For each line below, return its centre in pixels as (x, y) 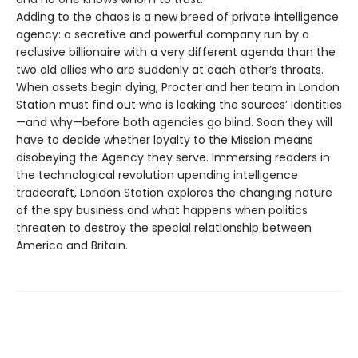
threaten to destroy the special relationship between (164, 228)
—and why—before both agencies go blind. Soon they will (174, 123)
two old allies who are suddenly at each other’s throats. (170, 70)
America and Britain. (72, 246)
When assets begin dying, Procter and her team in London (178, 88)
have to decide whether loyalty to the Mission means (165, 140)
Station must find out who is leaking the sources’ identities (179, 105)
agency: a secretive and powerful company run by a (163, 35)
